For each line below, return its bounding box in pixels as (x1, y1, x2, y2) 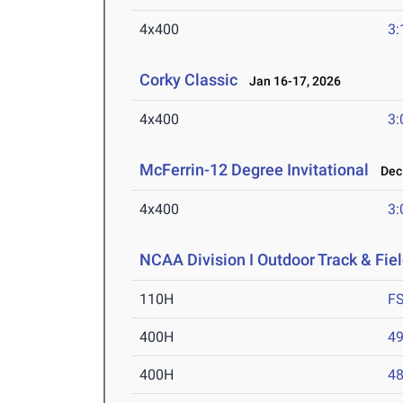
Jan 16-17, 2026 (241, 74, 342, 89)
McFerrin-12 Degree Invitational (139, 160, 370, 180)
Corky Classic (139, 70, 238, 90)
